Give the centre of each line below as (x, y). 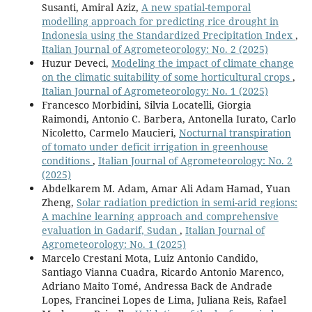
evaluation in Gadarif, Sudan (110, 231)
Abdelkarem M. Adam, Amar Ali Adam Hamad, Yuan (166, 189)
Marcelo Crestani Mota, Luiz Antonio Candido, (150, 258)
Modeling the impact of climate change (202, 63)
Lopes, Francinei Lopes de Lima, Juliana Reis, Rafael (164, 300)
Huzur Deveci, (76, 63)
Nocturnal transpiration (235, 133)
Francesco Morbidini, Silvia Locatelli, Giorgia (146, 105)
